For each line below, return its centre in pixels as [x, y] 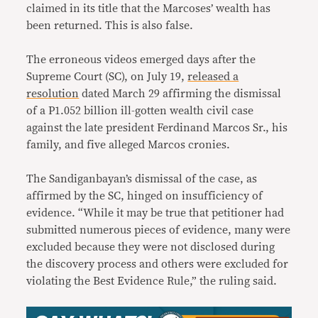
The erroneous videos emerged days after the [141, 60]
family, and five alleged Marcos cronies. [130, 145]
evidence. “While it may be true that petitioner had [155, 213]
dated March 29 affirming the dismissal [180, 94]
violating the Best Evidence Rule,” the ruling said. [152, 281]
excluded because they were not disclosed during [151, 247]
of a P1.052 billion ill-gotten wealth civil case [140, 111]
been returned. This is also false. [111, 26]
